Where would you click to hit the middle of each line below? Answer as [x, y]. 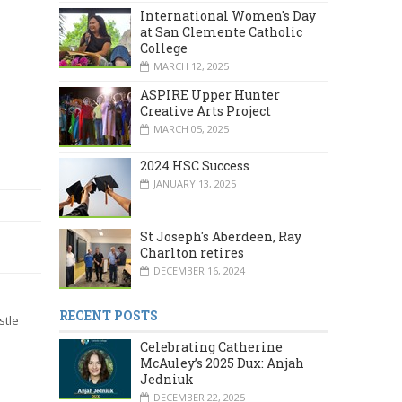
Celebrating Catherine [211, 347]
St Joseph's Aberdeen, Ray [221, 237]
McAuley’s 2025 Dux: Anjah [222, 363]
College [164, 48]
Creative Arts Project [205, 110]
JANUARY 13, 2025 [195, 183]
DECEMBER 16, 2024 [199, 271]
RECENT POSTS [109, 316]
